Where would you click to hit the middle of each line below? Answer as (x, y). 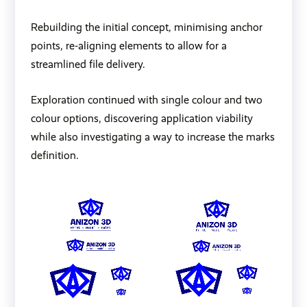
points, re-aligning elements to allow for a (128, 46)
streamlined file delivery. (88, 64)
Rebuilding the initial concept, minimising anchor (146, 27)
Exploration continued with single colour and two (146, 100)
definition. (54, 156)
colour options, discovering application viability (142, 119)
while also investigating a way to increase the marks (152, 137)
